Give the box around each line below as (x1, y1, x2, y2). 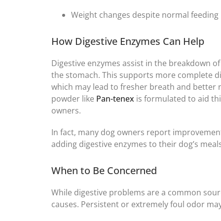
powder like (51, 93, 96, 105)
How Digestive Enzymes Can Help (51, 35, 204, 48)
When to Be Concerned (51, 164, 157, 178)
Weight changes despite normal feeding (71, 9, 219, 21)
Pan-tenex (96, 93, 134, 105)
